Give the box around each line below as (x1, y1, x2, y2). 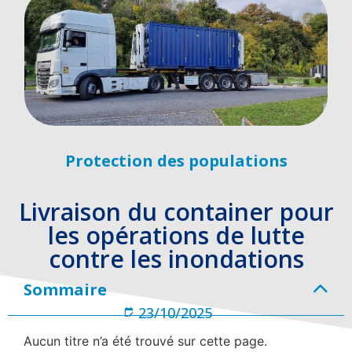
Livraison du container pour (18, 195, 334, 228)
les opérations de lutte (47, 218, 305, 251)
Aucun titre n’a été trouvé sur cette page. (24, 332, 267, 349)
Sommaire (24, 278, 107, 300)
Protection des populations (64, 149, 288, 171)
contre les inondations (48, 242, 304, 275)
